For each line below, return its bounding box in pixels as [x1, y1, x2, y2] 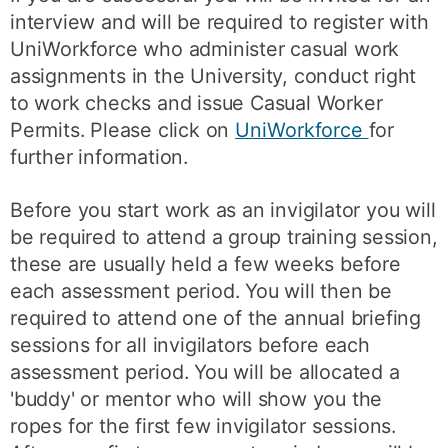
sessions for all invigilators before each [10, 333, 370, 358]
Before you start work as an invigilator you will [10, 198, 436, 223]
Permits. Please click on [10, 118, 236, 143]
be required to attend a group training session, [10, 225, 438, 250]
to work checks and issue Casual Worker [10, 91, 383, 116]
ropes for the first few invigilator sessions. [10, 414, 397, 439]
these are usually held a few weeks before [10, 252, 401, 277]
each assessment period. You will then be [10, 279, 393, 304]
